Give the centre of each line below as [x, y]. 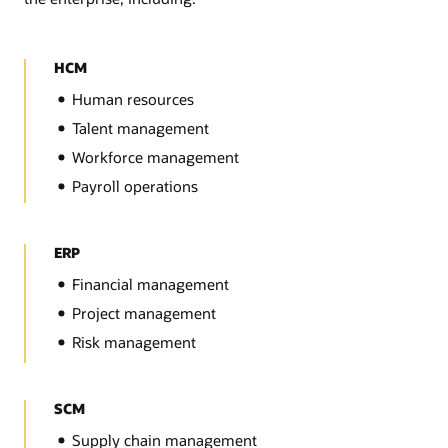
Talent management [141, 128]
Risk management [134, 341]
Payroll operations [135, 185]
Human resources [133, 99]
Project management [144, 312]
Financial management [151, 284]
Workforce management [156, 156]
